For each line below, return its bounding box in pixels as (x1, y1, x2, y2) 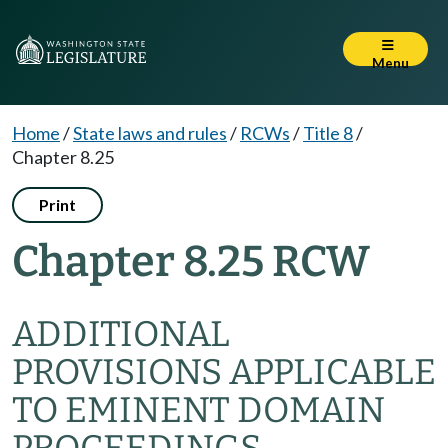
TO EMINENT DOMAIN (12, 389, 385, 431)
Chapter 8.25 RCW (12, 236, 370, 287)
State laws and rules (73, 122, 227, 144)
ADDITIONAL (12, 313, 230, 355)
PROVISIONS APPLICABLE (12, 351, 436, 393)
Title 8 (303, 122, 353, 144)
